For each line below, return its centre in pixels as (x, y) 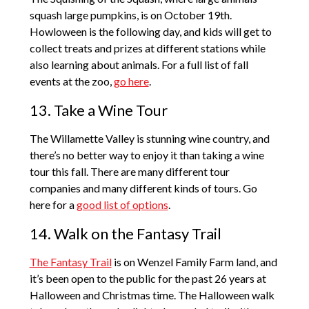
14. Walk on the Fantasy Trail (125, 234)
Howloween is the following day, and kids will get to (150, 32)
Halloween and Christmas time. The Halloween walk (152, 295)
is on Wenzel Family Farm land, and (194, 262)
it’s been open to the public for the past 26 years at (148, 279)
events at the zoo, (71, 81)
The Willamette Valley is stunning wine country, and (149, 139)
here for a (53, 205)
